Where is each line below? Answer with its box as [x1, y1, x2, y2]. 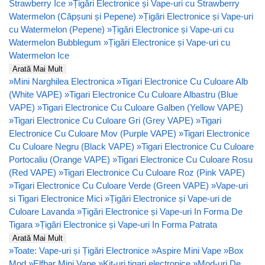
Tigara [9, 219, 33, 230]
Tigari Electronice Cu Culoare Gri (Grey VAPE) [14, 115, 193, 125]
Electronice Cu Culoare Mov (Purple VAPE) [9, 128, 176, 138]
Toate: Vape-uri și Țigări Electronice [14, 245, 149, 256]
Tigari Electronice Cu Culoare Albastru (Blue [69, 89, 238, 99]
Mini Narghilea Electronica [14, 76, 114, 86]
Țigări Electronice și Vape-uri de [109, 193, 231, 203]
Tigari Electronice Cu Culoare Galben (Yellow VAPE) [42, 102, 243, 112]
